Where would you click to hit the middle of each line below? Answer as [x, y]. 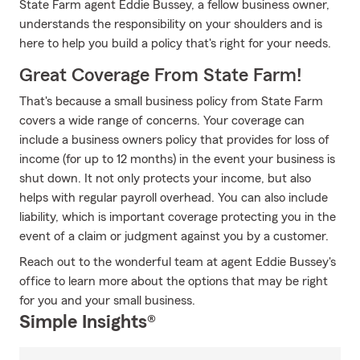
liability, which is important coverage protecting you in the [178, 217]
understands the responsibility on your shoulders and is [171, 24]
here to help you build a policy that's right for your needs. [175, 43]
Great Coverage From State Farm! [161, 76]
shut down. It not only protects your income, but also [165, 178]
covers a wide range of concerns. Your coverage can [162, 121]
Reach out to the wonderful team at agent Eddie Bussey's [178, 262]
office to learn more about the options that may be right [174, 281]
